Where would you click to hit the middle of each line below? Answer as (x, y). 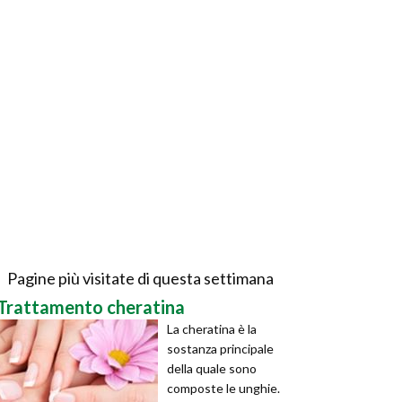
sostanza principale (220, 349)
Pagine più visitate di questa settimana (140, 278)
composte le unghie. (223, 388)
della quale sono (212, 368)
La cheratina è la (212, 329)
